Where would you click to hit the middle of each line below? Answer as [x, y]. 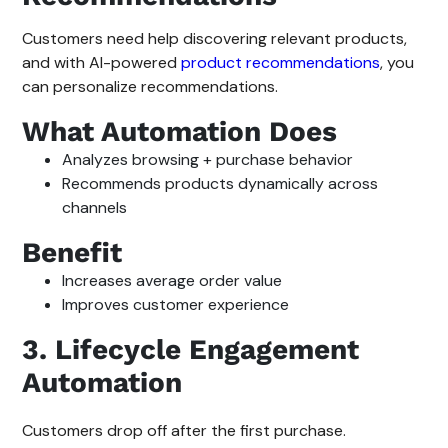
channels [95, 207]
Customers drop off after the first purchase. [184, 430]
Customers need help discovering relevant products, [215, 38]
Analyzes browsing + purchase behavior [208, 159]
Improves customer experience [176, 304]
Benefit [72, 252]
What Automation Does [180, 131]
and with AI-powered [102, 62]
